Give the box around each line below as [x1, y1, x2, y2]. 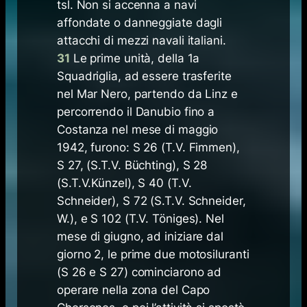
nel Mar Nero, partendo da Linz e [57, 87, 238, 101]
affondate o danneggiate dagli [57, 16, 223, 30]
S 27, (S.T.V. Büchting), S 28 [57, 158, 208, 173]
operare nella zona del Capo [57, 283, 210, 297]
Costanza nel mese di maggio [57, 123, 219, 137]
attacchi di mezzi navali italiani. [57, 34, 226, 48]
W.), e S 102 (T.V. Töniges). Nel [57, 212, 224, 226]
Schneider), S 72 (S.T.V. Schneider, [57, 194, 246, 208]
